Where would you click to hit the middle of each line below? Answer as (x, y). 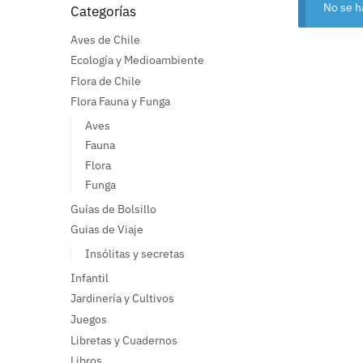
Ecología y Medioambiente (137, 60)
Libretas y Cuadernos (124, 340)
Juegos (89, 319)
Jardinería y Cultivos (122, 299)
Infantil (90, 278)
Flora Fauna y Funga (120, 102)
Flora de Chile (106, 81)
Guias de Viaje (107, 230)
